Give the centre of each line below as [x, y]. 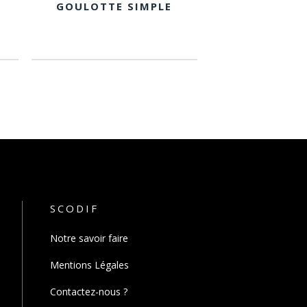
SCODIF [74, 208]
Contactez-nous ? [89, 292]
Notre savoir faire [89, 238]
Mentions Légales [89, 265]
